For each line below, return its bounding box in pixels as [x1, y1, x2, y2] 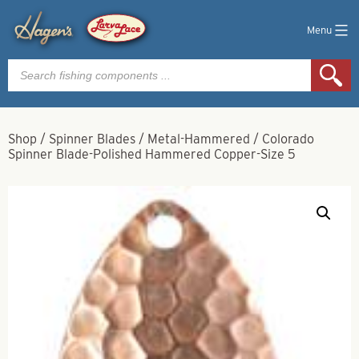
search [7, 70, 46, 85]
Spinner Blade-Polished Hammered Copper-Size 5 [8, 147, 296, 162]
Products [7, 57, 59, 72]
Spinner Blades [49, 131, 135, 147]
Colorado [262, 131, 314, 147]
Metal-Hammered [147, 131, 250, 147]
